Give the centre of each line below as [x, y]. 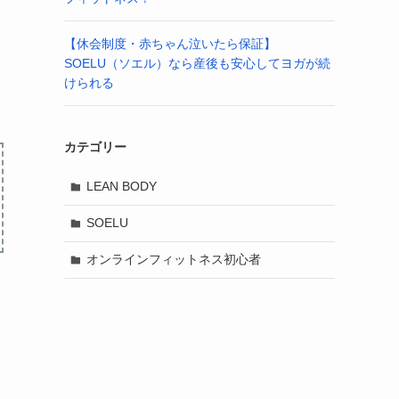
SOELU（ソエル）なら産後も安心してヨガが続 [197, 63]
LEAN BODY [121, 187]
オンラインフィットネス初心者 [173, 260]
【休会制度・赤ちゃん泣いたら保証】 [170, 43]
